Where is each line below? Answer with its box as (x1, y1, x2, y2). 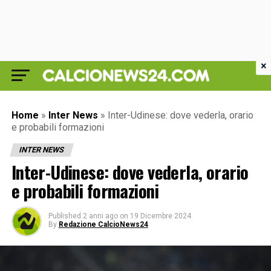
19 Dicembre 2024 (129, 212, 191, 220)
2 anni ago (82, 212, 118, 220)
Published (48, 212, 81, 220)
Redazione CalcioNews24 (58, 220, 148, 229)
